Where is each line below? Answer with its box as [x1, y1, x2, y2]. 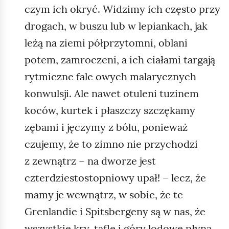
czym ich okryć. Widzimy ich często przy [25, 2, 220, 15]
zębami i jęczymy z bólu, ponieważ [25, 120, 188, 133]
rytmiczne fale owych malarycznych [25, 70, 196, 83]
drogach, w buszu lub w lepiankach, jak [25, 19, 208, 32]
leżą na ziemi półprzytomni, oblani [25, 36, 188, 49]
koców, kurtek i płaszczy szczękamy [25, 103, 195, 117]
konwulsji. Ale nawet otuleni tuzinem [25, 86, 199, 100]
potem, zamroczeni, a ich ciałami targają [25, 53, 215, 66]
